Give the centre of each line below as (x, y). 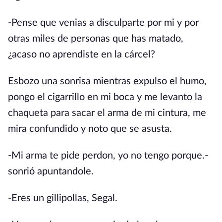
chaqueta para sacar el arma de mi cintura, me (107, 113)
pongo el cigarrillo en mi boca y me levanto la (105, 97)
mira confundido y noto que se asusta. (90, 129)
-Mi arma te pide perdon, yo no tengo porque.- (108, 156)
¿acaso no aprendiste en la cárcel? (82, 55)
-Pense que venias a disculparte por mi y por (103, 23)
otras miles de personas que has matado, (96, 39)
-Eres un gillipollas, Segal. (63, 198)
